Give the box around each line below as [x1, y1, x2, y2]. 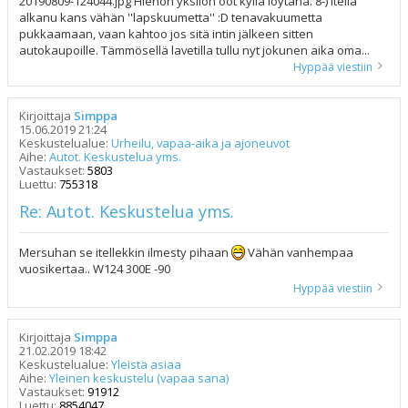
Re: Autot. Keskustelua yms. [19, 199, 234, 222]
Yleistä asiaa [111, 355, 181, 372]
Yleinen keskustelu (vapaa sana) [49, 369, 229, 386]
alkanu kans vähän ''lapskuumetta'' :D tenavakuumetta [19, 8, 322, 25]
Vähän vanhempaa [245, 243, 353, 260]
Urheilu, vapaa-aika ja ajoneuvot [111, 134, 290, 151]
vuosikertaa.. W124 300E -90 [19, 260, 170, 277]
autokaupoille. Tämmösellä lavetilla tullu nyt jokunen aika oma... [19, 41, 370, 58]
